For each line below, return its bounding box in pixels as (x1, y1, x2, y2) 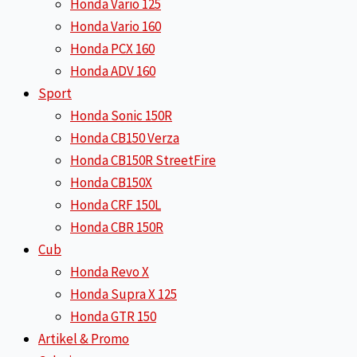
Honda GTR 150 (70, 308, 156, 325)
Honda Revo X (70, 263, 149, 280)
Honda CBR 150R (70, 218, 163, 236)
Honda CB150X (70, 174, 152, 191)
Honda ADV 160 (70, 62, 155, 80)
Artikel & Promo (38, 330, 129, 347)
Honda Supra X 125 (70, 285, 177, 303)
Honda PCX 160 (70, 40, 155, 57)
